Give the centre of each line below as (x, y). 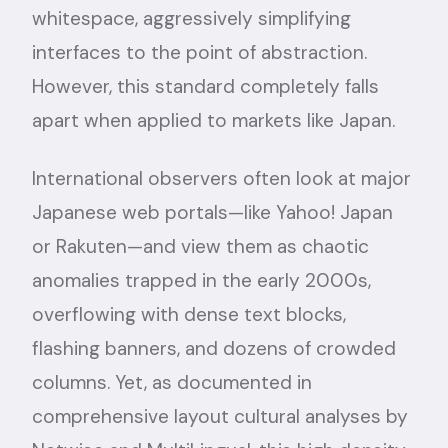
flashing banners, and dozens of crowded (214, 348)
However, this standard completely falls (205, 86)
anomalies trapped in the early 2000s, (201, 280)
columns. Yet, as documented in (172, 382)
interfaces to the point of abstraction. (199, 52)
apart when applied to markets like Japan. (213, 120)
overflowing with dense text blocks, (189, 314)
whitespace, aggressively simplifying (191, 18)
